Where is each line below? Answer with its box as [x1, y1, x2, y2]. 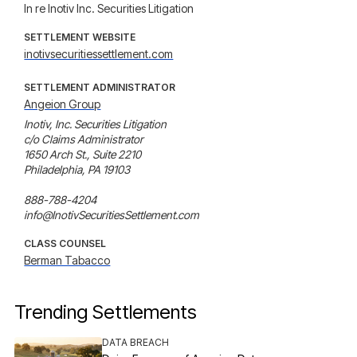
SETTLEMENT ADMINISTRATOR [24, 81, 176, 93]
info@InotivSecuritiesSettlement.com [24, 208, 200, 222]
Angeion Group [24, 97, 101, 111]
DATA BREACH [102, 336, 170, 348]
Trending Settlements [14, 300, 198, 324]
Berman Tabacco [24, 253, 111, 267]
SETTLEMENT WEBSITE [24, 31, 136, 43]
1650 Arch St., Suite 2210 [24, 147, 142, 161]
